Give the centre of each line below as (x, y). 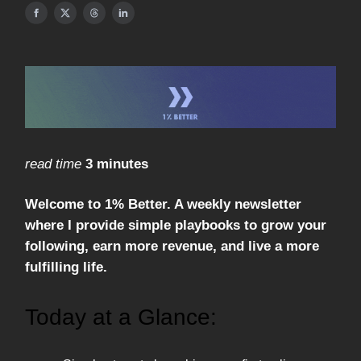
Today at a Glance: (121, 317)
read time (53, 164)
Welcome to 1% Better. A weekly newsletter (163, 205)
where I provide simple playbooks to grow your (176, 226)
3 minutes (117, 164)
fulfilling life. (66, 268)
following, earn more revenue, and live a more (172, 247)
